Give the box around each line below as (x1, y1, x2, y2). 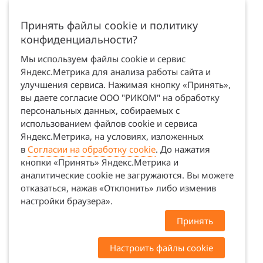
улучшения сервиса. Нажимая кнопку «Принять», (20, 79, 231, 90)
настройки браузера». (20, 195, 113, 207)
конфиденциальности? (20, 32, 137, 46)
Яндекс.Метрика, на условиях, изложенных (20, 130, 204, 142)
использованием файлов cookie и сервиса (20, 117, 197, 129)
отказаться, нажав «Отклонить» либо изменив (20, 182, 216, 194)
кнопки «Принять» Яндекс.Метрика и (20, 156, 178, 168)
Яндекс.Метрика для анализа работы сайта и (20, 66, 211, 77)
